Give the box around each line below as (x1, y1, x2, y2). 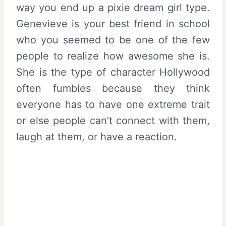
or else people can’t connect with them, (16, 114, 210, 127)
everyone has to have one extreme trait (16, 98, 210, 110)
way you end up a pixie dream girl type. (16, 1, 210, 14)
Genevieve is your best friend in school (16, 17, 210, 30)
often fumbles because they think (16, 82, 210, 94)
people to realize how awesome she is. (16, 49, 210, 62)
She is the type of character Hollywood (16, 66, 210, 78)
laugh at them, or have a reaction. (16, 130, 177, 143)
